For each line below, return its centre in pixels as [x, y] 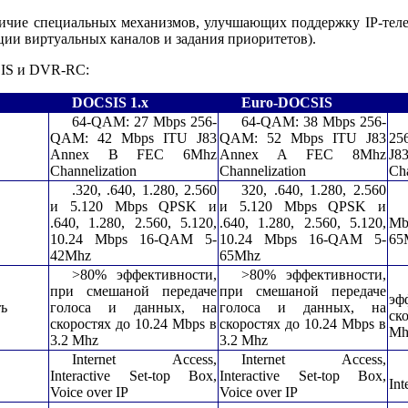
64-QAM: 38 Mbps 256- [314, 121]
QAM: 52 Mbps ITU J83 [303, 138]
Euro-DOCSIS [287, 102]
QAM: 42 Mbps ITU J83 [133, 138]
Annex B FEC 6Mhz [133, 154]
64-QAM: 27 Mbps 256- [144, 121]
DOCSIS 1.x [110, 102]
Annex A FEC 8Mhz [303, 154]
